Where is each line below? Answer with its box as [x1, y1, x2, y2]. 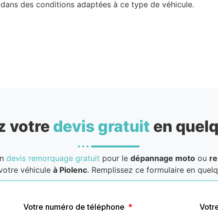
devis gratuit [53, 116, 150, 136]
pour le [99, 153, 130, 163]
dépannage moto [130, 153, 195, 163]
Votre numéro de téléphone [23, 201, 127, 212]
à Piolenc [53, 164, 87, 175]
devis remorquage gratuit [6, 153, 100, 163]
